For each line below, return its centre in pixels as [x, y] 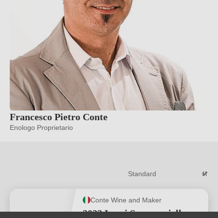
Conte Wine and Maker [126, 200]
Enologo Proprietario [41, 127]
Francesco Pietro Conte [59, 117]
